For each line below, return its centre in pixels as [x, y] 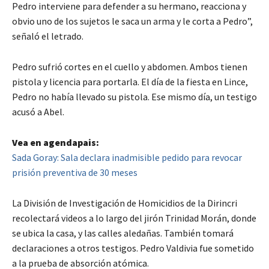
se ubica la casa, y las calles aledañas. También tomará [123, 233]
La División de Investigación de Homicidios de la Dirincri [125, 203]
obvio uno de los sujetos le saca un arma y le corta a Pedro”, [132, 21]
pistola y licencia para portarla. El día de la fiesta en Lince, [130, 81]
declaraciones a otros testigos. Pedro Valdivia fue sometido [133, 248]
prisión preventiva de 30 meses [75, 172]
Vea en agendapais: [56, 142]
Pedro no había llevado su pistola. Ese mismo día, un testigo [134, 96]
